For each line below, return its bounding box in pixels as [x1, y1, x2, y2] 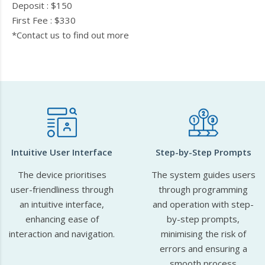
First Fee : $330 [12, 14, 76, 26]
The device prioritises [17, 169, 106, 180]
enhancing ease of [25, 213, 99, 225]
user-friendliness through [10, 183, 114, 195]
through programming [159, 183, 248, 195]
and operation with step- [153, 198, 254, 210]
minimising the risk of [160, 228, 246, 240]
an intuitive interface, [20, 198, 104, 210]
